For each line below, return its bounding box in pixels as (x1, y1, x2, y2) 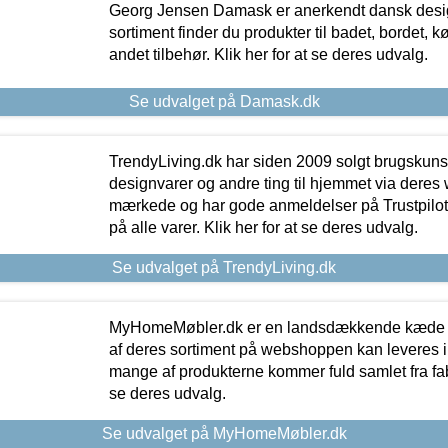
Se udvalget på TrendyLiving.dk (112, 258, 336, 276)
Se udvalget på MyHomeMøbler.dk (101, 424, 347, 442)
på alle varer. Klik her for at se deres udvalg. (108, 218, 418, 236)
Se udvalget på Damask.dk (128, 92, 320, 110)
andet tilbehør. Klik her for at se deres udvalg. (108, 45, 428, 63)
